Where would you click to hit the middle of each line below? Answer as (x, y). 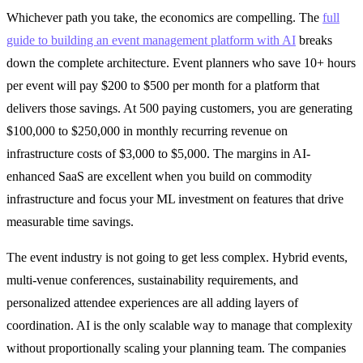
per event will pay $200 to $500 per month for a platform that (163, 85)
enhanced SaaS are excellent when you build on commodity (159, 176)
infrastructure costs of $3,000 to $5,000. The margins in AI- (158, 153)
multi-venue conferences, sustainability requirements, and (152, 280)
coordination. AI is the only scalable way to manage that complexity (179, 325)
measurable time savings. (70, 221)
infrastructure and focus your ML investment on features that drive (175, 199)
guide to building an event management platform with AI (151, 40)
